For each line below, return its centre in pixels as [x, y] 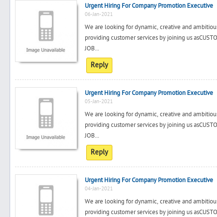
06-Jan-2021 [99, 14]
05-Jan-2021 [99, 101]
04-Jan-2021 [99, 189]
